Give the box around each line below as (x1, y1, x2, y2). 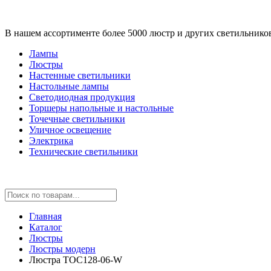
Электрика (29, 135, 73, 146)
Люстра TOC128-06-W (29, 255, 122, 265)
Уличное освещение (29, 125, 111, 135)
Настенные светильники (29, 70, 131, 80)
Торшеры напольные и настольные (29, 103, 174, 113)
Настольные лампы (29, 81, 109, 91)
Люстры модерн (29, 244, 96, 254)
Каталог (29, 222, 62, 232)
